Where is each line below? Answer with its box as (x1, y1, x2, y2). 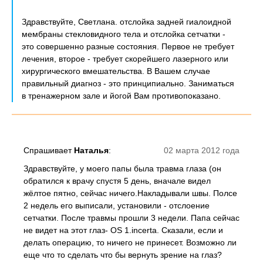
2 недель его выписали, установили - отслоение (23, 201, 210, 210)
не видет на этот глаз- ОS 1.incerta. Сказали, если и (23, 225, 223, 235)
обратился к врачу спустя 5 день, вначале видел (23, 176, 211, 186)
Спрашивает (23, 146, 74, 155)
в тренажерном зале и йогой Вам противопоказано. (22, 91, 221, 100)
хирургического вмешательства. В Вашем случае (22, 66, 210, 76)
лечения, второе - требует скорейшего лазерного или (22, 54, 228, 63)
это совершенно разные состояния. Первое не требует (22, 42, 234, 51)
